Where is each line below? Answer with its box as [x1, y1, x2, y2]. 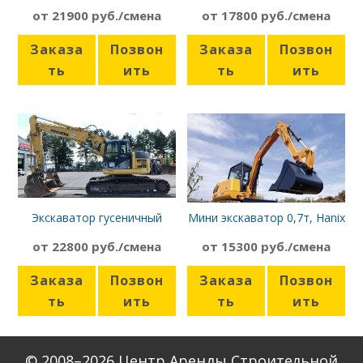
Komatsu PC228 [54, 224, 139, 241]
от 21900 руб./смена [32, 7, 161, 24]
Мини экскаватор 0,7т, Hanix [187, 210, 345, 226]
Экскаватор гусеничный [32, 210, 162, 226]
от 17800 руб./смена [202, 7, 331, 24]
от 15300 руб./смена [202, 238, 331, 255]
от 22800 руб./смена [32, 238, 161, 255]
